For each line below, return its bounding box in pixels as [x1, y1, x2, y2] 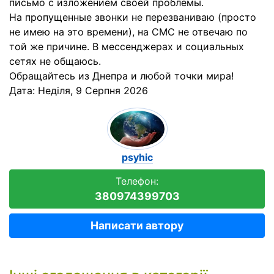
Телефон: [116, 175, 158, 188]
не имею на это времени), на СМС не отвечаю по [9, 26, 248, 38]
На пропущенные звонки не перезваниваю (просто [9, 11, 256, 23]
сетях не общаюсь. [9, 55, 101, 67]
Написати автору [91, 219, 183, 232]
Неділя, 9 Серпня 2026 [38, 84, 148, 97]
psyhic [121, 151, 153, 164]
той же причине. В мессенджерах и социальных [9, 40, 244, 53]
